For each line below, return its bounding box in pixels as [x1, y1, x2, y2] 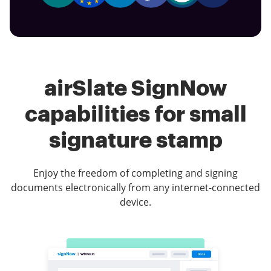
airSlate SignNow [44, 77, 227, 100]
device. [120, 195, 151, 209]
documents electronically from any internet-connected [11, 181, 260, 195]
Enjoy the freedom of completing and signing [33, 166, 238, 180]
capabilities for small [24, 103, 247, 126]
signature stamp [48, 129, 223, 152]
